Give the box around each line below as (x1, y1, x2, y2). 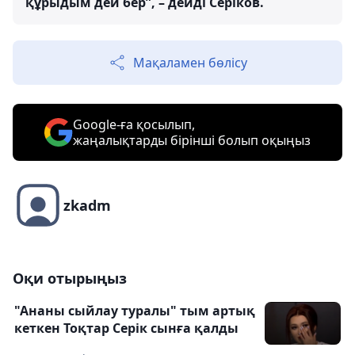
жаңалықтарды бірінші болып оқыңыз (73, 132, 311, 150)
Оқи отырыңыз (13, 269, 127, 288)
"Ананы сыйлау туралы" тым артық (14, 302, 255, 320)
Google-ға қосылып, (73, 116, 195, 134)
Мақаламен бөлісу (133, 54, 247, 72)
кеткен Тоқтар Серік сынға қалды (14, 319, 239, 338)
